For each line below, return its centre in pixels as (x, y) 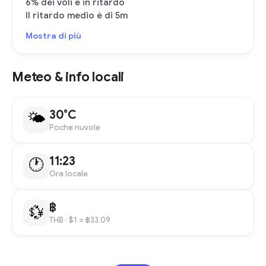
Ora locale (69, 174)
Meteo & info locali (68, 77)
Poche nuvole (75, 127)
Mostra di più (53, 36)
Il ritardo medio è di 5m (77, 15)
